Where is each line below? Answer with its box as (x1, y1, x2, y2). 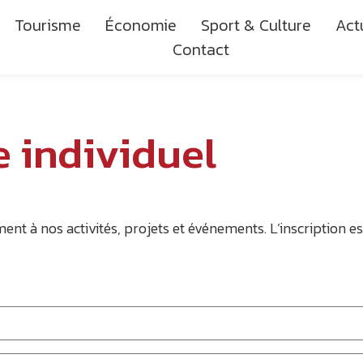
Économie (105, 13, 177, 37)
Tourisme (14, 13, 81, 37)
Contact (172, 37, 229, 62)
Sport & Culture (200, 13, 311, 37)
